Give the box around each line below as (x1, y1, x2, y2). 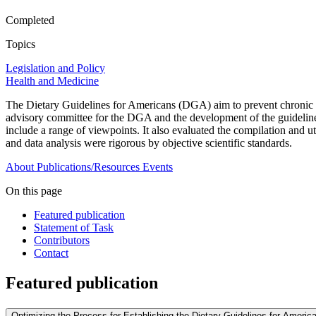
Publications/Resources (37, 161, 140, 174)
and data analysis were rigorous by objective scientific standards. (6, 137, 292, 150)
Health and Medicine (6, 75, 99, 87)
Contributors (34, 234, 90, 247)
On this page (6, 185, 62, 197)
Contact (34, 247, 68, 260)
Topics (6, 38, 35, 51)
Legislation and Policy (6, 62, 105, 75)
